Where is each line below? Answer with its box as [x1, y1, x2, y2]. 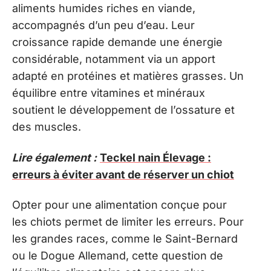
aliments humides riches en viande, [12, 2, 195, 15]
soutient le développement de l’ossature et [12, 103, 235, 116]
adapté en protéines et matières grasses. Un [12, 70, 244, 82]
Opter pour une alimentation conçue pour [12, 198, 227, 211]
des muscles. [12, 120, 81, 133]
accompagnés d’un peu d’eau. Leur [12, 19, 195, 31]
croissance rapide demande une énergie [12, 36, 223, 48]
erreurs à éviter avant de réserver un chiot [12, 168, 234, 181]
